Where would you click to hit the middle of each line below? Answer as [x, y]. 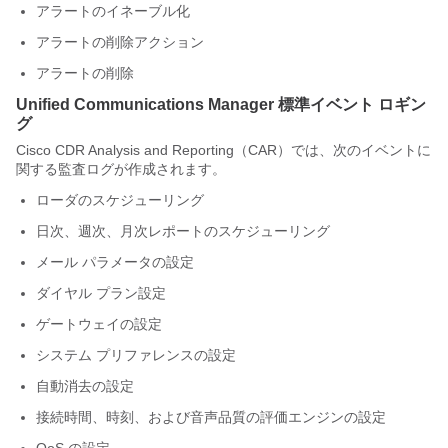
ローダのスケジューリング [120, 200]
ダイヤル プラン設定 [101, 293]
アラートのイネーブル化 [113, 11]
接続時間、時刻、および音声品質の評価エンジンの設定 [211, 417]
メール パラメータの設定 [115, 262]
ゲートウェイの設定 [99, 324]
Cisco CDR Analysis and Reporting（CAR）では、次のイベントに [223, 150]
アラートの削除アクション [120, 42]
